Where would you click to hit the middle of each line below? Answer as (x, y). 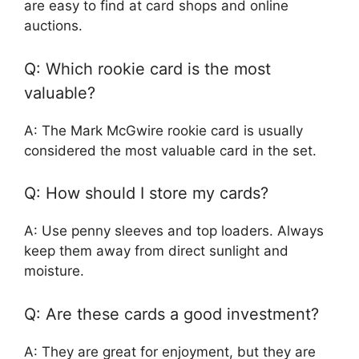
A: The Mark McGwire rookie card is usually (163, 130)
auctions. (53, 26)
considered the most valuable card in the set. (170, 150)
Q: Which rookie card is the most (147, 69)
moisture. (54, 271)
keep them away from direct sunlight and (156, 251)
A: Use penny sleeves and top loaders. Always (174, 231)
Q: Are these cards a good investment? (171, 314)
